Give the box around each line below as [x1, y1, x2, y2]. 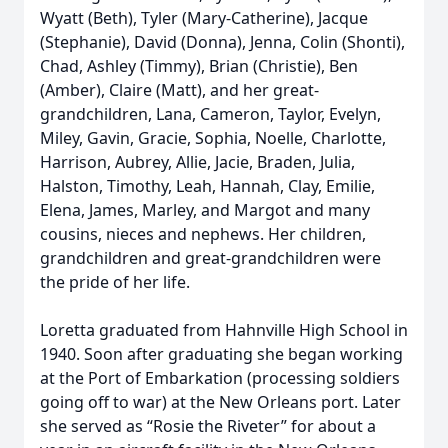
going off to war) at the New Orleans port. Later [40, 391, 401, 413]
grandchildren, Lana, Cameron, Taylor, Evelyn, [40, 103, 381, 125]
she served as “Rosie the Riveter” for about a [40, 415, 376, 437]
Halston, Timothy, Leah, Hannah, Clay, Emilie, [40, 175, 375, 197]
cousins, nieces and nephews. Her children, [40, 223, 366, 245]
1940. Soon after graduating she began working [40, 343, 403, 365]
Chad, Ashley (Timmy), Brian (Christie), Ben [40, 55, 358, 77]
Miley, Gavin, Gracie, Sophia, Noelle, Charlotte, [40, 127, 386, 149]
